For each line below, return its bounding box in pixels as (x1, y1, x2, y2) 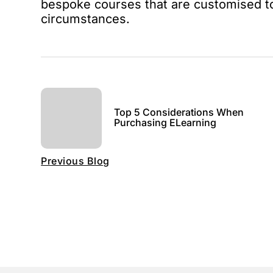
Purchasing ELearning (114, 116, 217, 129)
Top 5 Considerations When (114, 105, 244, 118)
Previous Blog (41, 155, 110, 167)
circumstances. (41, 12, 130, 26)
